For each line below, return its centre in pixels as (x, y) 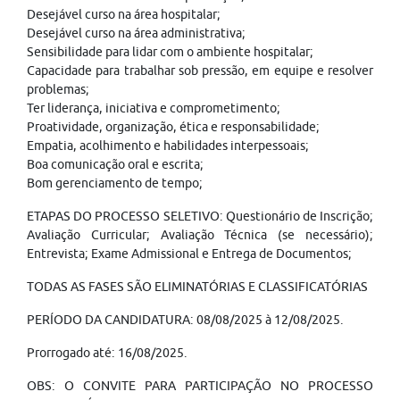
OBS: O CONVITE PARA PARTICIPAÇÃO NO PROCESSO (200, 386)
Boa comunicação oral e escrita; (115, 164)
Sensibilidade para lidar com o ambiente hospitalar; (170, 52)
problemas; (58, 89)
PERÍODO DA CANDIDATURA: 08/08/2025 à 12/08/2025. (185, 320)
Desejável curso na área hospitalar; (124, 14)
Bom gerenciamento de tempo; (115, 183)
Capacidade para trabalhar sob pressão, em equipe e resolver (200, 71)
